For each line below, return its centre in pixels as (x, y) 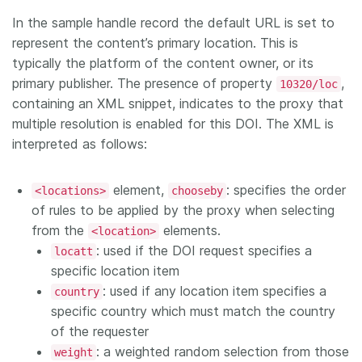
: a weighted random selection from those (223, 351)
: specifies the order (286, 189)
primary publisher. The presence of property (144, 83)
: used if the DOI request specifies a (204, 250)
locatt (74, 251)
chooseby (197, 190)
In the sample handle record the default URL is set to (173, 22)
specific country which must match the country (193, 311)
